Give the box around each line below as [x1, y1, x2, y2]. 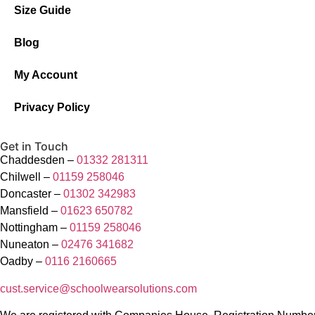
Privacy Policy [14, 101, 90, 114]
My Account [14, 69, 77, 82]
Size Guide [14, 4, 71, 17]
